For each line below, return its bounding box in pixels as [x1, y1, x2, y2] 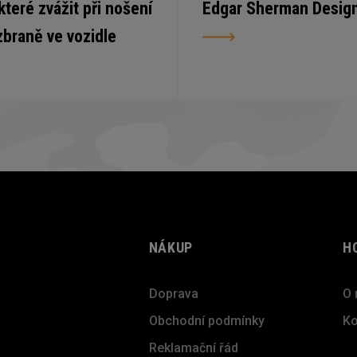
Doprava [148, 286, 198, 301]
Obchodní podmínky [148, 313, 265, 328]
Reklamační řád [148, 340, 238, 355]
